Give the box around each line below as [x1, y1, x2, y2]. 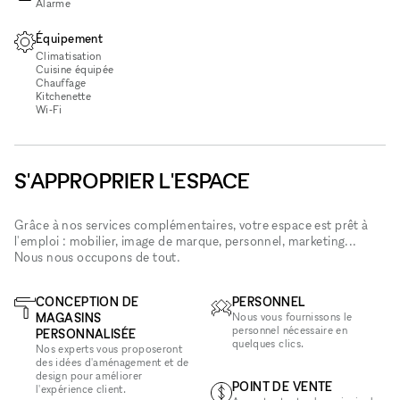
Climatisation [36, 48, 102, 62]
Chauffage [36, 75, 87, 89]
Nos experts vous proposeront [36, 341, 183, 355]
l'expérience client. [36, 381, 127, 396]
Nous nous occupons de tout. [14, 248, 181, 264]
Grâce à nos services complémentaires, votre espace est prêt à [14, 216, 369, 232]
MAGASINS [36, 309, 102, 325]
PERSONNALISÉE [36, 325, 137, 341]
